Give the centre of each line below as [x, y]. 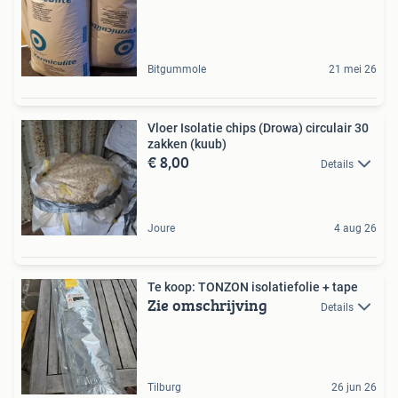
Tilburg [164, 387]
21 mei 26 [353, 69]
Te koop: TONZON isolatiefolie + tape [253, 287]
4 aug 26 [355, 228]
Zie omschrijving [207, 305]
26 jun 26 [354, 387]
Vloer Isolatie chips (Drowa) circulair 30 [258, 127]
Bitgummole [177, 69]
